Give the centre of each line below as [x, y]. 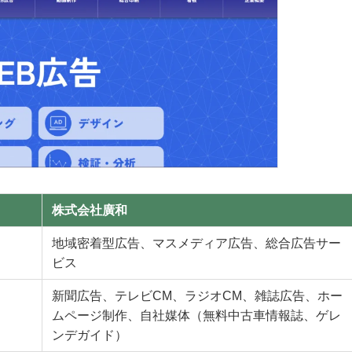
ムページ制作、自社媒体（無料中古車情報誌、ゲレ [196, 316]
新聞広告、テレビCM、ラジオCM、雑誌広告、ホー [197, 296]
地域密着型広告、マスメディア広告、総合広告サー [196, 244]
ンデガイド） [90, 335]
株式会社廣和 [90, 211]
